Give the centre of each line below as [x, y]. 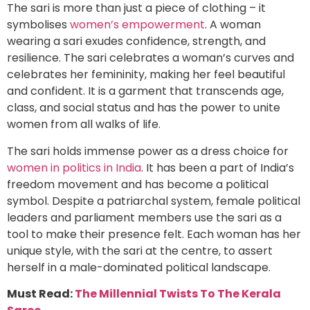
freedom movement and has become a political [138, 184]
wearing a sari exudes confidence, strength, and [136, 42]
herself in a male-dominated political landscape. [139, 267]
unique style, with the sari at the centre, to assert [140, 250]
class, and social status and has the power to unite [144, 108]
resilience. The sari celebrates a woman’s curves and [151, 58]
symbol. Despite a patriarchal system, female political [154, 201]
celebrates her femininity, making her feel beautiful [146, 75]
